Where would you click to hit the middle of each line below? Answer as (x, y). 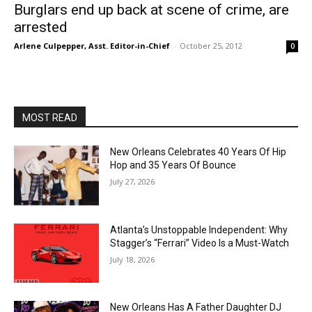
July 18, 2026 (133, 259)
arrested (41, 27)
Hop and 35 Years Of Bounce (173, 165)
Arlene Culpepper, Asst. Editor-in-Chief (92, 46)
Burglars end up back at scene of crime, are (151, 10)
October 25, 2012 (211, 46)
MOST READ (50, 118)
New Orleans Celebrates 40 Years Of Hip (198, 152)
